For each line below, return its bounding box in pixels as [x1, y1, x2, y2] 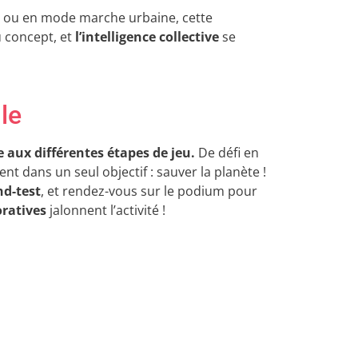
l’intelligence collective [75, 28, 219, 46]
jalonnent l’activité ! [50, 201, 165, 219]
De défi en [195, 143, 259, 161]
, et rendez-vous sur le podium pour [41, 181, 257, 200]
